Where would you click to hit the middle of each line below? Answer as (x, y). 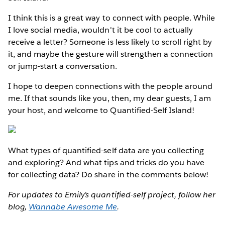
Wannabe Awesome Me (73, 206)
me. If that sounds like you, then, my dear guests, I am (110, 98)
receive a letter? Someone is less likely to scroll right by (110, 42)
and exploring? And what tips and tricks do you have (106, 162)
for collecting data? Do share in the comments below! (108, 174)
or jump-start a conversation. (63, 66)
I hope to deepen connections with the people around (110, 86)
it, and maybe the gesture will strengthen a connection (111, 54)
